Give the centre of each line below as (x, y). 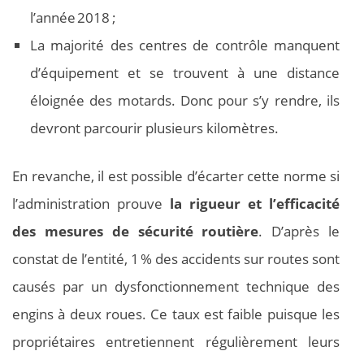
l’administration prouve (87, 204)
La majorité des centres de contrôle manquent (185, 45)
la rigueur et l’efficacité (251, 204)
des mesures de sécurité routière (136, 232)
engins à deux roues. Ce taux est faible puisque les (176, 314)
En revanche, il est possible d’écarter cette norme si (176, 176)
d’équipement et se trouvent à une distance (185, 72)
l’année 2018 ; (73, 17)
